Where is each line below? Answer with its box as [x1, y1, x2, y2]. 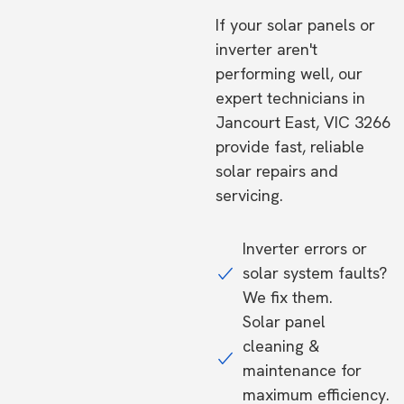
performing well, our [216, 63, 363, 84]
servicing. [216, 185, 283, 206]
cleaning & [243, 335, 319, 356]
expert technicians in [216, 87, 365, 108]
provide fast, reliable [216, 136, 364, 157]
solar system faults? [243, 262, 387, 283]
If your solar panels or [216, 14, 375, 35]
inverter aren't [216, 39, 317, 60]
